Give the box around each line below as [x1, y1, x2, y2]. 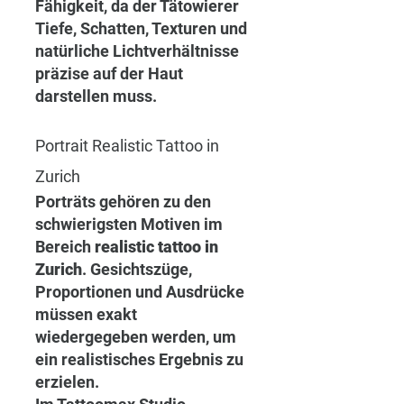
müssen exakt [35, 305, 141, 325]
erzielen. [35, 372, 99, 392]
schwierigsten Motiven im [35, 215, 226, 234]
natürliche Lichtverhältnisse [35, 41, 243, 61]
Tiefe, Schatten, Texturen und [35, 19, 251, 39]
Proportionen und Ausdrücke [35, 282, 248, 302]
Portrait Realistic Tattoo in [35, 136, 223, 156]
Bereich [35, 237, 95, 257]
